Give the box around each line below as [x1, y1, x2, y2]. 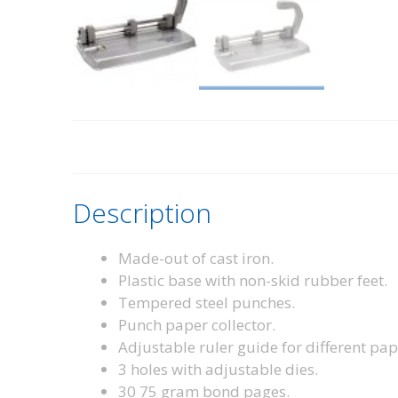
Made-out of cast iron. [118, 247, 274, 268]
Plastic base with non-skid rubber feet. [118, 269, 387, 291]
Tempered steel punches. [118, 291, 295, 313]
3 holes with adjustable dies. [118, 358, 318, 379]
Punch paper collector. [118, 314, 275, 335]
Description [73, 194, 211, 231]
